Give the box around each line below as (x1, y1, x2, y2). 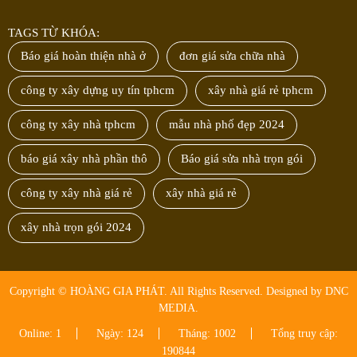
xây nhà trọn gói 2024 (21, 221, 131, 234)
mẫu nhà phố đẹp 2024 (169, 118, 284, 131)
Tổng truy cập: (271, 328, 338, 340)
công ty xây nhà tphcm (21, 118, 135, 131)
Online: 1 (19, 328, 61, 340)
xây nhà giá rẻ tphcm (208, 84, 313, 97)
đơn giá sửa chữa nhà (179, 49, 285, 63)
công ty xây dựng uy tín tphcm (21, 84, 175, 97)
